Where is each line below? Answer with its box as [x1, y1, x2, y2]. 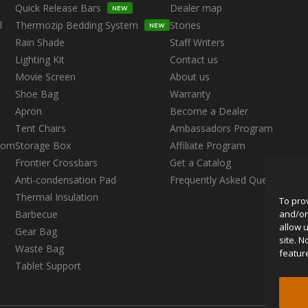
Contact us [170, 53, 219, 67]
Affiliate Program [170, 139, 246, 153]
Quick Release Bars [15, 1, 104, 15]
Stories [170, 19, 201, 32]
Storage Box [15, 139, 71, 153]
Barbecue [15, 208, 58, 221]
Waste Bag [15, 242, 65, 256]
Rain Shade [15, 36, 65, 49]
